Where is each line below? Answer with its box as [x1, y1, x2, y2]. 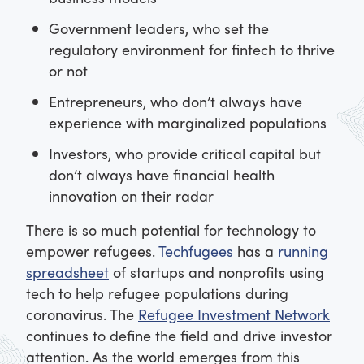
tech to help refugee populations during [26, 283, 288, 304]
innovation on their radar [49, 185, 214, 206]
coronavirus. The [26, 304, 138, 325]
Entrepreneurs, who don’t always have [49, 91, 302, 112]
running [278, 240, 328, 262]
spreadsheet [26, 262, 109, 283]
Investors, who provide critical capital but [49, 143, 321, 164]
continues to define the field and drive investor [26, 325, 332, 346]
